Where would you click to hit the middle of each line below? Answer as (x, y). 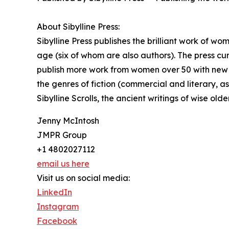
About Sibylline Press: (78, 26)
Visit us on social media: (83, 178)
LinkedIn (54, 192)
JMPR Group (62, 135)
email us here (63, 163)
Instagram (58, 206)
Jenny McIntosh (68, 120)
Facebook (57, 221)
